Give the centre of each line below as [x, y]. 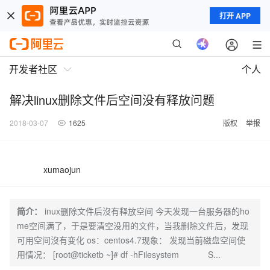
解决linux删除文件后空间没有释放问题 [112, 100]
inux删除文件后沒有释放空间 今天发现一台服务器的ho [147, 211]
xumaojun [62, 169]
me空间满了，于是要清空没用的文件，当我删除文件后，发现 [133, 225]
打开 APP [235, 16]
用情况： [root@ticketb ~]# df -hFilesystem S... [119, 254]
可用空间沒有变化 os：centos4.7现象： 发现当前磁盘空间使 [131, 240]
